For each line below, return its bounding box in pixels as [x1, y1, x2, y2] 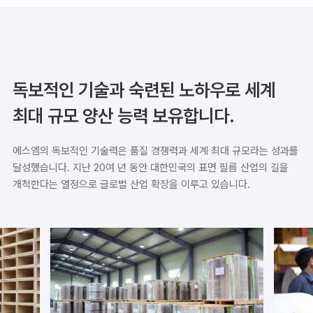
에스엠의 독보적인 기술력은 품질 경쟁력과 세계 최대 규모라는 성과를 [13, 145, 298, 158]
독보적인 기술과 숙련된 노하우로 [13, 79, 245, 101]
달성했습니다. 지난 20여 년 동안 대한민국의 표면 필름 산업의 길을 [13, 161, 289, 175]
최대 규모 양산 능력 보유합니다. [13, 105, 235, 127]
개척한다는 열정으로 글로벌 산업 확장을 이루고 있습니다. [13, 178, 250, 191]
